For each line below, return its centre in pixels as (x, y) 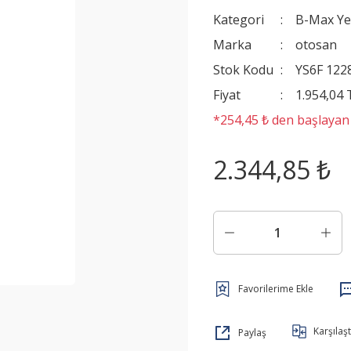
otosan (317, 45)
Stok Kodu (243, 70)
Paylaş (252, 333)
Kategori (239, 20)
